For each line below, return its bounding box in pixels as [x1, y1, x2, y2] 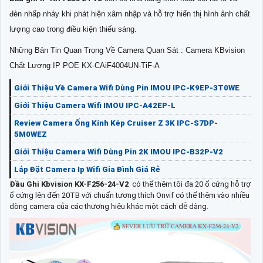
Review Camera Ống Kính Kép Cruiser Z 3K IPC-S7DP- [14, 118, 218, 127]
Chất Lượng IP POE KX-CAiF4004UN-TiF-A [9, 60, 160, 70]
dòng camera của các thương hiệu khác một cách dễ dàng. [9, 201, 208, 211]
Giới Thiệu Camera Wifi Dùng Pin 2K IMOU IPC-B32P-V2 [14, 147, 223, 156]
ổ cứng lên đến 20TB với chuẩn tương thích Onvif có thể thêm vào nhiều [9, 190, 249, 200]
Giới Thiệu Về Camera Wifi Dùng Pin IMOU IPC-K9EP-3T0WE [14, 83, 240, 92]
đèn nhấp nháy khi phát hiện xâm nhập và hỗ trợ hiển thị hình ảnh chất [9, 9, 250, 18]
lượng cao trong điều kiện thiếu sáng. [9, 24, 137, 33]
